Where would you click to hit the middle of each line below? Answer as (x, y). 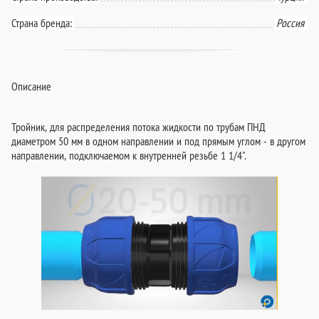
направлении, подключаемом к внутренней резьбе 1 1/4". (129, 156)
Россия (290, 23)
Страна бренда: (42, 23)
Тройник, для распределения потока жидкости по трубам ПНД (138, 127)
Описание (31, 86)
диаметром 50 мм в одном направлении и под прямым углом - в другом (158, 141)
